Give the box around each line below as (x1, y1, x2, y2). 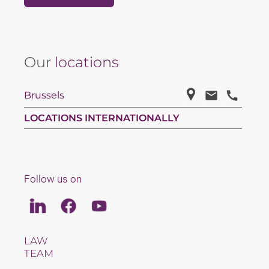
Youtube (94, 198, 129, 210)
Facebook (63, 198, 106, 210)
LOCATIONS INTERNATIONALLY (24, 112, 180, 124)
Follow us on (24, 172, 82, 185)
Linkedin (32, 198, 70, 210)
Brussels (24, 89, 64, 101)
